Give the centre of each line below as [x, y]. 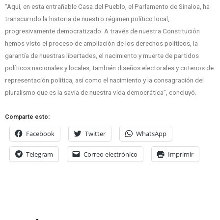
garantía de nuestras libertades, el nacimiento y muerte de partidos [102, 56]
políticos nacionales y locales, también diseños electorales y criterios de [109, 68]
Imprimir [181, 154]
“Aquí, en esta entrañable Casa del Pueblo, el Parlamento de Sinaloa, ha [107, 7]
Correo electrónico [110, 154]
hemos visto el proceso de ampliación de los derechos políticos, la [101, 43]
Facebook [40, 134]
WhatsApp [151, 134]
